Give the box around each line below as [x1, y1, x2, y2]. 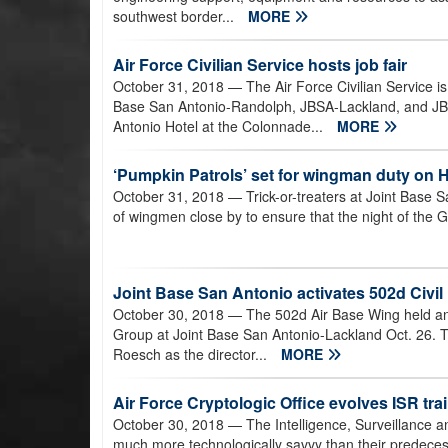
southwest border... [113, 6, 238, 26]
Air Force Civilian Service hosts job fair [113, 53, 407, 76]
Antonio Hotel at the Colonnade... [113, 116, 327, 136]
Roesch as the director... [113, 344, 271, 364]
